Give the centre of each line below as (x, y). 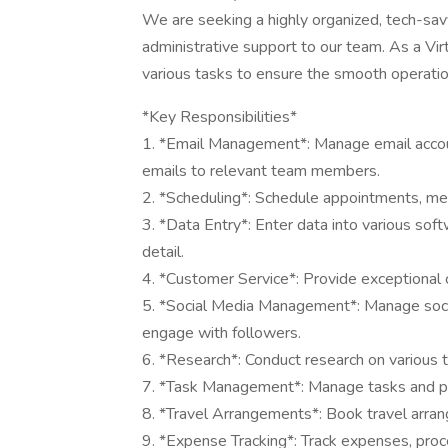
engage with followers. (221, 333)
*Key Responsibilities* (219, 117)
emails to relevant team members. (261, 171)
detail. (163, 252)
